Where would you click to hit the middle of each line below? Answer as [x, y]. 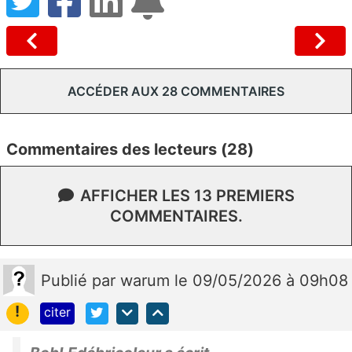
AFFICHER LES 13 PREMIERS [187, 195]
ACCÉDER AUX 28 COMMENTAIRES [176, 91]
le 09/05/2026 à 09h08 [261, 280]
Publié [66, 280]
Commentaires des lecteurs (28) [130, 149]
